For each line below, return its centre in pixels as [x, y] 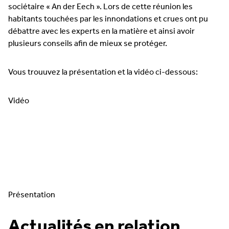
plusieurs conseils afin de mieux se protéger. [88, 44]
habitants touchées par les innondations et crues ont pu [108, 19]
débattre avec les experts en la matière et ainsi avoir [101, 31]
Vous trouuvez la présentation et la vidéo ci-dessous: [103, 72]
